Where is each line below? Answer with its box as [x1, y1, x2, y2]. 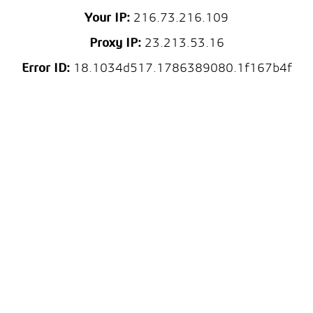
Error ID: [21, 62, 70, 75]
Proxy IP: [89, 37, 141, 50]
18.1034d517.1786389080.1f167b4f [69, 62, 292, 75]
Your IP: [85, 12, 130, 25]
